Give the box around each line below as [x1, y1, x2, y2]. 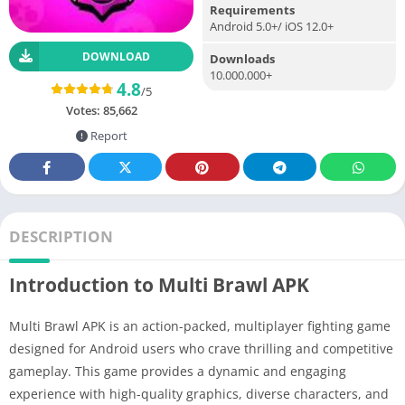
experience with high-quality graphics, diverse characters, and [9, 384, 389, 402]
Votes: [65, 101, 103, 118]
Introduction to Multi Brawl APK [9, 271, 309, 297]
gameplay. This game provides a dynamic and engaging [9, 362, 346, 380]
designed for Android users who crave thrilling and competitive [9, 339, 393, 357]
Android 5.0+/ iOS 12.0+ [210, 17, 334, 34]
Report [87, 127, 127, 144]
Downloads [210, 50, 275, 67]
